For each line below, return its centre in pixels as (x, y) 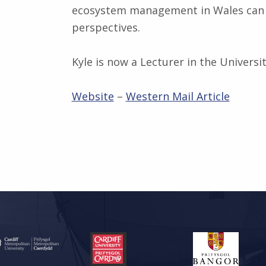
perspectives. (106, 27)
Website (93, 96)
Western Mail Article (178, 96)
